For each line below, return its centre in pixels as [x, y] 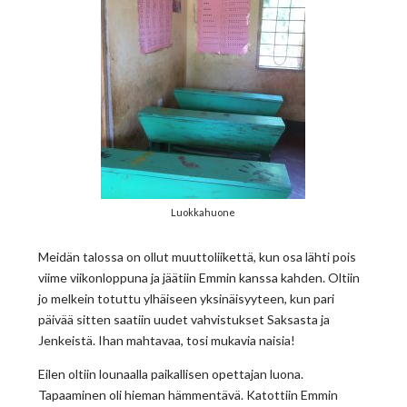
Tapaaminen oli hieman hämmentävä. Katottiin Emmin [189, 394]
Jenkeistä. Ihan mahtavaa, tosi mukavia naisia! [167, 340]
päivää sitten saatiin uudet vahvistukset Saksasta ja [184, 319]
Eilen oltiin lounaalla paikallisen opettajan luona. [171, 373]
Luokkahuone [203, 212]
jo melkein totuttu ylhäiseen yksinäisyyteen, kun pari [187, 298]
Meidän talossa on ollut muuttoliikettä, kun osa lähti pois [198, 256]
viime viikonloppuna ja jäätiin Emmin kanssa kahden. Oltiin [199, 277]
